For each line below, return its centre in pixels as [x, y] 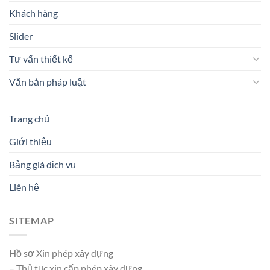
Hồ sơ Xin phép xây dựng [61, 253]
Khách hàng [33, 13]
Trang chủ [29, 118]
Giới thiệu [30, 141]
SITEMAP [32, 220]
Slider [21, 36]
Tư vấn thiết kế [41, 58]
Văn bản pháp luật [48, 81]
